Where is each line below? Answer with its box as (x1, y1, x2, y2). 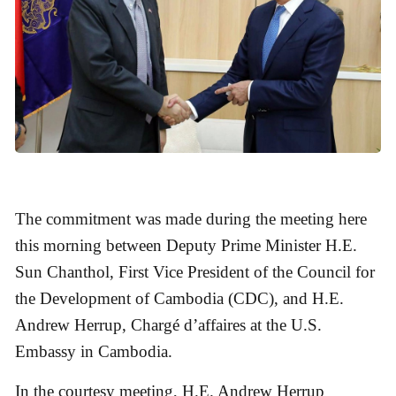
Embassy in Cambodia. (15, 341, 172, 361)
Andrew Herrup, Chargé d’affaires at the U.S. (15, 315, 322, 334)
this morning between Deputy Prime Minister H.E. (15, 235, 357, 255)
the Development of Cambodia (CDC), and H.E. (15, 288, 344, 308)
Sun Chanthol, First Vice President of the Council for (15, 262, 375, 281)
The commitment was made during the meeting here (15, 209, 367, 228)
